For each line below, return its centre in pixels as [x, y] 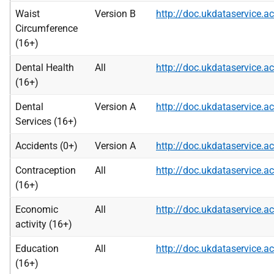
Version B [115, 14]
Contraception [46, 170]
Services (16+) [46, 121]
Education [37, 249]
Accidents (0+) [46, 146]
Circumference [46, 28]
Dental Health [45, 68]
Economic [37, 209]
